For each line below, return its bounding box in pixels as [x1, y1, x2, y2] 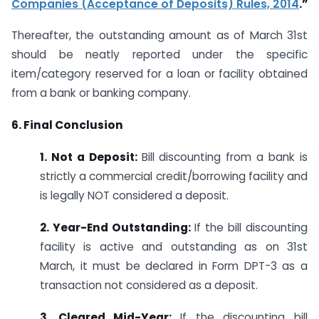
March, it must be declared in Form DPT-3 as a [40, 258, 308, 273]
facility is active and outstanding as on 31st [40, 239, 308, 254]
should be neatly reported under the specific [11, 47, 308, 63]
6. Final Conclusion [11, 117, 123, 133]
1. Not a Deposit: [40, 149, 142, 164]
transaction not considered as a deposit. [40, 277, 258, 293]
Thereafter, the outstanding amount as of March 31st [11, 28, 308, 43]
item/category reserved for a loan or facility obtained [11, 66, 308, 82]
